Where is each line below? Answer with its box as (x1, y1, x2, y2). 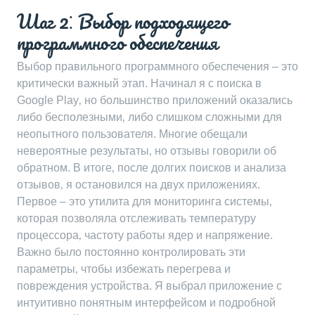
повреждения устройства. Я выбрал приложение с (17, 280, 282, 292)
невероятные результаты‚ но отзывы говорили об (17, 145, 276, 157)
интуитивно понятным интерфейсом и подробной (17, 297, 276, 309)
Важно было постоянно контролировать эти (17, 246, 245, 258)
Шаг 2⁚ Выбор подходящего (17, 6, 229, 37)
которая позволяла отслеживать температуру (17, 212, 256, 224)
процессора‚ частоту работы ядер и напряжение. (17, 229, 273, 241)
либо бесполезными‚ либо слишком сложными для (17, 111, 282, 123)
